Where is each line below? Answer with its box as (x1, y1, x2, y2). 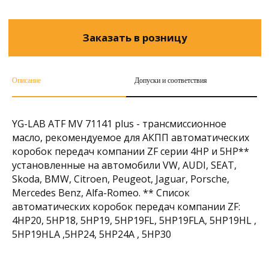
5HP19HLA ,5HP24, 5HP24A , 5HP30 (12, 228, 171, 241)
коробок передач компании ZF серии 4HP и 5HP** (12, 145, 249, 159)
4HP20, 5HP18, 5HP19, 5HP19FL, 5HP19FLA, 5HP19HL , (12, 214, 256, 228)
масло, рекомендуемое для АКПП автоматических (12, 131, 249, 145)
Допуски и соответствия (134, 76, 207, 85)
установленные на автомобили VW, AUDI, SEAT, (12, 159, 237, 172)
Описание (12, 76, 41, 85)
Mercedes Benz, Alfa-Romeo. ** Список (12, 186, 190, 200)
